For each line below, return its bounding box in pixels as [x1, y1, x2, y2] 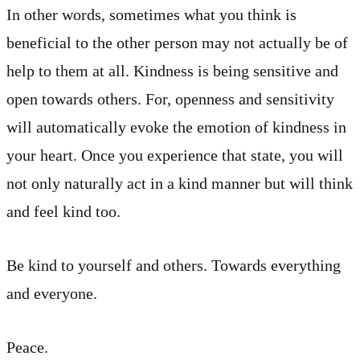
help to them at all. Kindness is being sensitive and [6, 61, 338, 80]
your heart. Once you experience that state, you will [6, 145, 343, 164]
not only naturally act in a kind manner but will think [6, 174, 353, 192]
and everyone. [6, 284, 97, 302]
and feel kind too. [6, 202, 121, 220]
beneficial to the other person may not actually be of [6, 33, 348, 51]
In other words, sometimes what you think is [6, 5, 297, 23]
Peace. [6, 338, 48, 357]
